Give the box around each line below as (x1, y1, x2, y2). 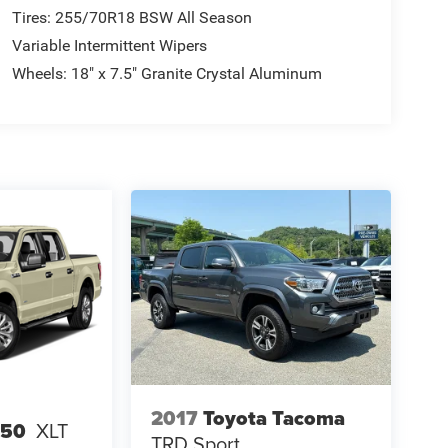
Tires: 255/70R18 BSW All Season (11, 8, 252, 28)
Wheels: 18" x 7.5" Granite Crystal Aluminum (11, 64, 322, 84)
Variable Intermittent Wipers (11, 36, 207, 56)
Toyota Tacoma (202, 402, 345, 433)
